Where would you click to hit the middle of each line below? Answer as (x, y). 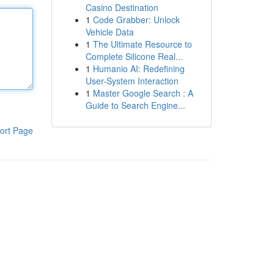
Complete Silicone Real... (134, 56)
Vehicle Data (109, 32)
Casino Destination (122, 7)
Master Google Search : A (143, 93)
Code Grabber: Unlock (136, 20)
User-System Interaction (132, 81)
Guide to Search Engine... (135, 105)
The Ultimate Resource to (142, 44)
